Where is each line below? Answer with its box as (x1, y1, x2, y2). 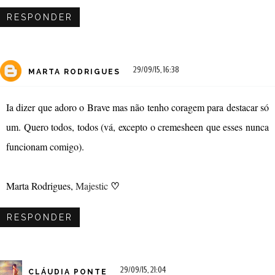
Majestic (76, 179, 108, 193)
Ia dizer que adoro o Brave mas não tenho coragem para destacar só (6, 101, 269, 114)
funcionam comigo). (6, 140, 84, 153)
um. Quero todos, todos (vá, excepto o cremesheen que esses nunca (6, 120, 269, 134)
